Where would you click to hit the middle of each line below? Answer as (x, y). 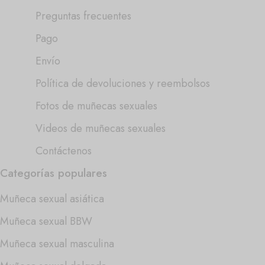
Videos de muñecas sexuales (101, 128)
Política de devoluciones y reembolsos (123, 83)
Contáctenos (64, 151)
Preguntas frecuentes (83, 16)
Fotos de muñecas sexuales (96, 106)
